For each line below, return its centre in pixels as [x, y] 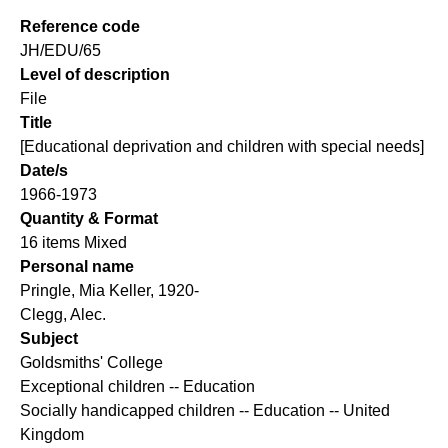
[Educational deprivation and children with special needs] [222, 147]
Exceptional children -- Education [137, 387]
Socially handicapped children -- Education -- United [205, 411]
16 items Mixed [73, 243]
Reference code [80, 27]
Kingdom [52, 435]
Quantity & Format [89, 219]
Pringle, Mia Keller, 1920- [109, 291]
